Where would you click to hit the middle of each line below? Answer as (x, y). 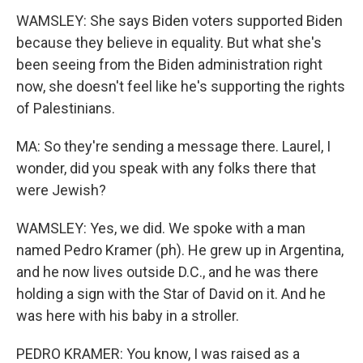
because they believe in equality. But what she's (169, 43)
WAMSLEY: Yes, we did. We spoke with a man (161, 228)
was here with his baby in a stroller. (128, 316)
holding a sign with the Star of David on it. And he (171, 294)
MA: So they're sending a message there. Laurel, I (173, 146)
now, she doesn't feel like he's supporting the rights (181, 86)
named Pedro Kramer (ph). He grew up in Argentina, (180, 250)
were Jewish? (61, 190)
